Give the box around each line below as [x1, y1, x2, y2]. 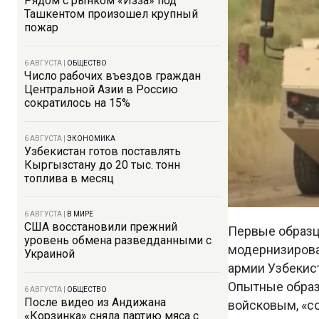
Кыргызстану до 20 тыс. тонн [24, 158, 180, 172]
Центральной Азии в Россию [24, 83, 178, 96]
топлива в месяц [24, 172, 114, 185]
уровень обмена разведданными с [24, 234, 211, 247]
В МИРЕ [67, 210, 93, 218]
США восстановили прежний [24, 220, 177, 234]
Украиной [24, 247, 75, 261]
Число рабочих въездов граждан [24, 69, 201, 83]
